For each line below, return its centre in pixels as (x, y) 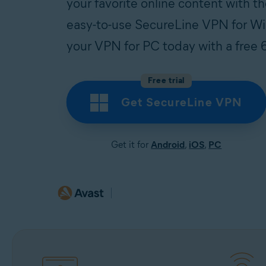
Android (168, 145)
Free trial (167, 80)
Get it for (131, 145)
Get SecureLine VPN (182, 102)
